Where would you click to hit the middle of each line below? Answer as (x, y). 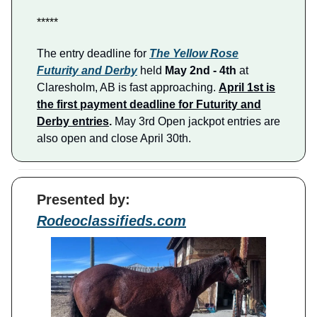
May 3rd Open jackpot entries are (197, 122)
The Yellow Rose (194, 54)
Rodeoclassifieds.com (111, 221)
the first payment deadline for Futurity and (149, 105)
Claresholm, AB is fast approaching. (128, 88)
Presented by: (83, 200)
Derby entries (73, 122)
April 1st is (247, 88)
